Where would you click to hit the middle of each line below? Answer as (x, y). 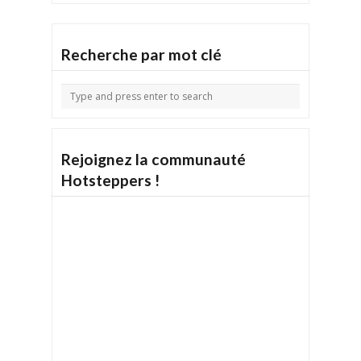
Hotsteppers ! (110, 180)
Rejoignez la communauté (154, 160)
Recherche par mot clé (141, 55)
